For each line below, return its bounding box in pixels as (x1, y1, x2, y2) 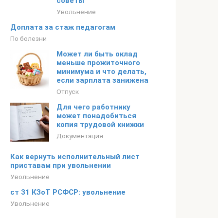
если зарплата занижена (56, 76, 148, 85)
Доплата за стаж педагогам (10, 23, 115, 32)
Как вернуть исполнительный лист (10, 152, 140, 161)
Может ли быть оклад (56, 50, 138, 58)
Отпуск (56, 88, 79, 95)
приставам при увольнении (10, 161, 111, 170)
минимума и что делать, (56, 67, 146, 76)
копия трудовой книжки (56, 120, 144, 129)
